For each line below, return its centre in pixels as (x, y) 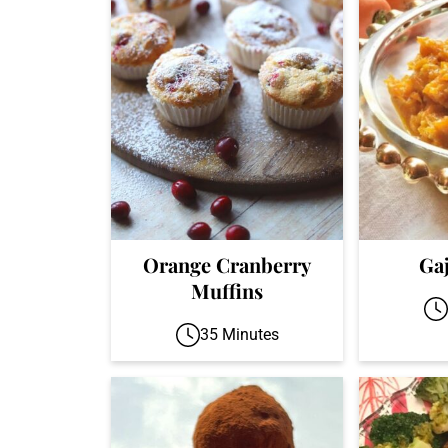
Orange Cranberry (227, 264)
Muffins (227, 290)
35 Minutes (239, 334)
